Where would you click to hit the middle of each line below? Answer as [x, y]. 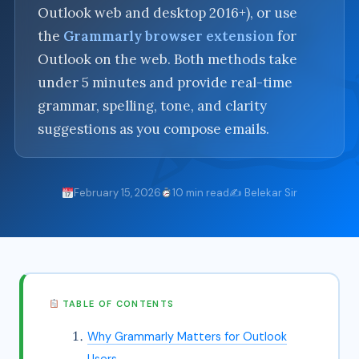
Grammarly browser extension [169, 36]
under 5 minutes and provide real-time [165, 83]
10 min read [201, 193]
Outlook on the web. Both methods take [167, 59]
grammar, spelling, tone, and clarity [152, 106]
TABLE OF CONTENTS [117, 304]
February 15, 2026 [117, 193]
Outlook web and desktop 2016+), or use [167, 13]
